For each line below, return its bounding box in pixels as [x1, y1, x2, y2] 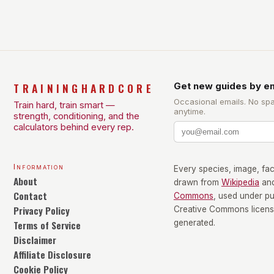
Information [13, 161, 64, 171]
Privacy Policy [13, 202, 70, 218]
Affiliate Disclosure [13, 246, 92, 262]
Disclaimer [13, 232, 57, 247]
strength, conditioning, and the [13, 110, 140, 122]
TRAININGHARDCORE [13, 80, 154, 96]
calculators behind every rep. [13, 121, 135, 133]
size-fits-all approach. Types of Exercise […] [26, 5, 217, 17]
